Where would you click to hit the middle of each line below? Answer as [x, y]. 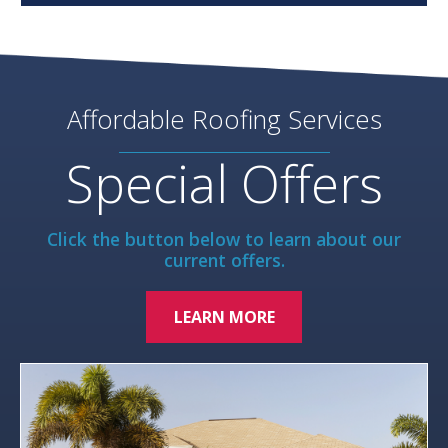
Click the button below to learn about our [224, 239]
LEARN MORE [224, 317]
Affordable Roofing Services [224, 120]
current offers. [224, 260]
